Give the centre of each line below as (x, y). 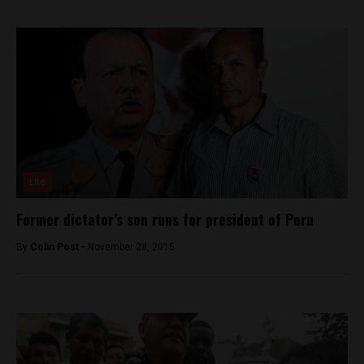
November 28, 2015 (131, 247)
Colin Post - (59, 247)
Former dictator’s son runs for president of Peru (165, 219)
